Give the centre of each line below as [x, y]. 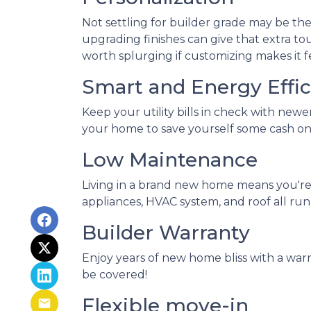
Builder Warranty [166, 233]
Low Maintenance [170, 160]
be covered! [115, 275]
